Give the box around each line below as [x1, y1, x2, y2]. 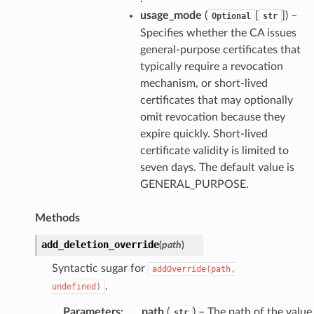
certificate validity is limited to [139, 144, 289, 156]
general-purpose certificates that [139, 43, 301, 55]
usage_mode [139, 9, 202, 21]
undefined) [51, 281, 101, 292]
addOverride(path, [151, 264, 235, 274]
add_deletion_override [41, 238, 159, 250]
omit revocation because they [139, 111, 285, 123]
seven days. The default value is [139, 161, 294, 173]
